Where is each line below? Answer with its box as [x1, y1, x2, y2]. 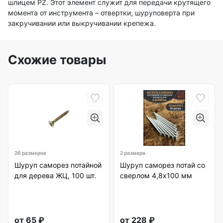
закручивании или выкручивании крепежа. [8, 19, 156, 28]
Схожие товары [8, 52, 106, 68]
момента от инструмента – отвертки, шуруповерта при [8, 8, 195, 17]
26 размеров [14, 150, 46, 156]
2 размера [120, 150, 145, 156]
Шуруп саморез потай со [120, 161, 205, 170]
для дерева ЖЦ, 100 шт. [14, 171, 96, 180]
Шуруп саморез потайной [14, 161, 102, 170]
